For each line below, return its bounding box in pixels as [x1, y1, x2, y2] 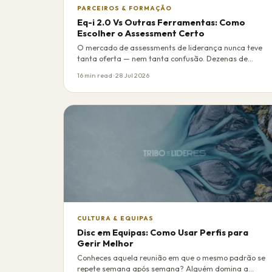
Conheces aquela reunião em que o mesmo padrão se [77, 253, 266, 263]
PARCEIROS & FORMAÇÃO [77, 4, 172, 13]
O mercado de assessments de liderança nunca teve [77, 43, 263, 53]
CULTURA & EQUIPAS [77, 214, 154, 223]
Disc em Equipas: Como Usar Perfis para [77, 226, 249, 238]
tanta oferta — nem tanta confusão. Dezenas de [77, 54, 248, 64]
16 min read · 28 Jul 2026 [77, 70, 150, 80]
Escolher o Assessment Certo [77, 27, 205, 39]
